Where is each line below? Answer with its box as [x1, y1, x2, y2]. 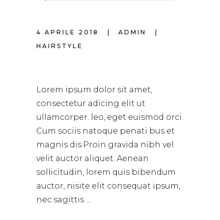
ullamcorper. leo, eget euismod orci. [36, 112, 183, 122]
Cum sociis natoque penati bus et [36, 126, 175, 136]
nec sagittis [36, 194, 86, 204]
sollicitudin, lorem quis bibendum [36, 167, 176, 177]
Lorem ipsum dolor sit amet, [36, 84, 152, 94]
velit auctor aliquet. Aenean [36, 153, 149, 163]
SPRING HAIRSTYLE [36, 57, 172, 73]
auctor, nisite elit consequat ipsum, [36, 181, 180, 191]
